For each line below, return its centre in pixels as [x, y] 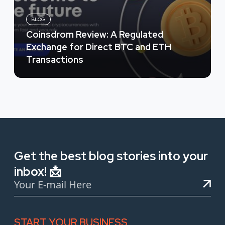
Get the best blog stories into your [111, 156]
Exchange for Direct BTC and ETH [99, 47]
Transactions [55, 59]
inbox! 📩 [38, 171]
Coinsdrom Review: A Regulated [95, 34]
